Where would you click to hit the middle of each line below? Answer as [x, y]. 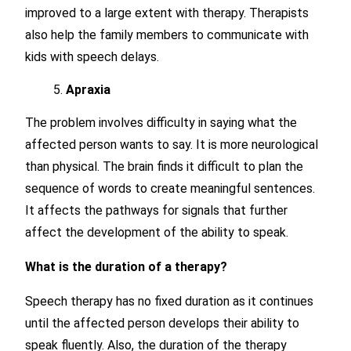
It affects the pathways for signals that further [156, 210]
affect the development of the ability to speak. [157, 232]
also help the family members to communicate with [167, 35]
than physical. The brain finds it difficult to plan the [164, 166]
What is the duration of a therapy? [126, 267]
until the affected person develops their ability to [162, 323]
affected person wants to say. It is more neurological [172, 145]
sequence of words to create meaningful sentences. [170, 188]
